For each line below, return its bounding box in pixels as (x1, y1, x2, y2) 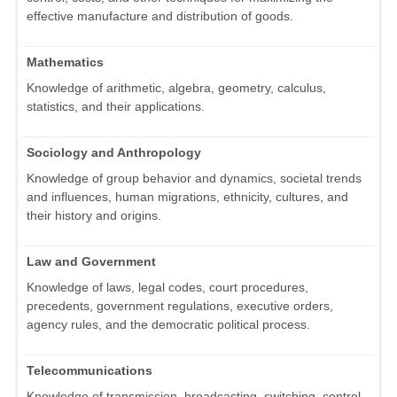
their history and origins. (27, 208, 161, 223)
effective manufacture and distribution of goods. (27, 9, 293, 24)
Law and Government (27, 254, 156, 269)
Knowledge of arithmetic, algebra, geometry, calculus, (27, 81, 326, 96)
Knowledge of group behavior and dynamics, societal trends (27, 171, 362, 186)
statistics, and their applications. (27, 99, 205, 114)
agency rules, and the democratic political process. (27, 317, 310, 332)
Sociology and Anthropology (27, 145, 201, 160)
